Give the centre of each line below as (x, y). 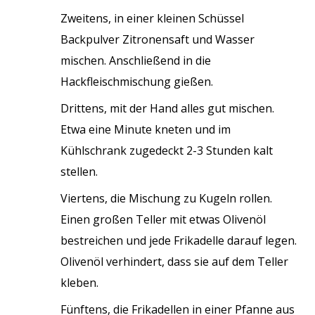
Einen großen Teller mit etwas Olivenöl (163, 220)
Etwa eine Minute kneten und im (146, 130)
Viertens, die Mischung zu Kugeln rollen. (167, 199)
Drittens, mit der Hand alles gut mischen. (168, 109)
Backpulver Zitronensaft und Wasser (158, 40)
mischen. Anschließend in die (136, 61)
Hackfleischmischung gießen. (137, 82)
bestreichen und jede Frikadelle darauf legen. (179, 241)
